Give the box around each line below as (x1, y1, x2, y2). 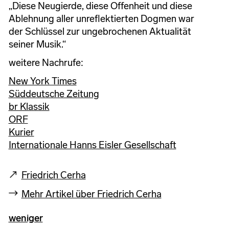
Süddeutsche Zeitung (8, 88, 99, 100)
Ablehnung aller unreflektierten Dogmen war (8, 13, 194, 25)
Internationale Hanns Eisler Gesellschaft (8, 139, 176, 151)
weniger (8, 212, 43, 224)
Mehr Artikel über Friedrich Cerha (21, 188, 162, 200)
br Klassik (8, 101, 50, 113)
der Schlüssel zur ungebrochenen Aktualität (8, 26, 191, 38)
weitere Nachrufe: (8, 57, 83, 69)
